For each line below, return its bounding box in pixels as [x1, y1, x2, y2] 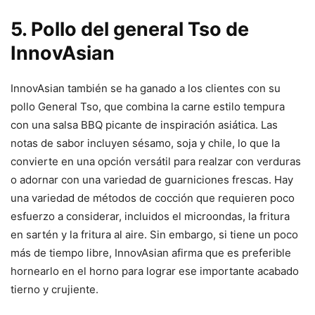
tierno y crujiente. [11, 283, 98, 297]
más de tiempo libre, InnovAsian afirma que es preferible [11, 246, 291, 260]
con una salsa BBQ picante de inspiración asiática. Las [11, 118, 278, 132]
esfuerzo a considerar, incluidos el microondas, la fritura [11, 210, 290, 224]
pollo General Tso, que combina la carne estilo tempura [11, 100, 285, 114]
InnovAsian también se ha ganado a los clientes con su [11, 82, 281, 96]
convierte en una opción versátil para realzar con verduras [11, 155, 301, 169]
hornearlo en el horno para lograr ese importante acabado [11, 264, 299, 278]
